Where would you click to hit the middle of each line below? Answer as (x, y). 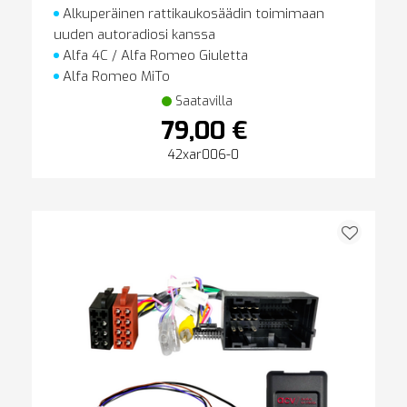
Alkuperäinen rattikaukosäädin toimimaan (191, 13)
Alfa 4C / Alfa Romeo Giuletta (153, 55)
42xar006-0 (203, 154)
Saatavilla (203, 101)
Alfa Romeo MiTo (114, 76)
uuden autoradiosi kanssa (134, 34)
